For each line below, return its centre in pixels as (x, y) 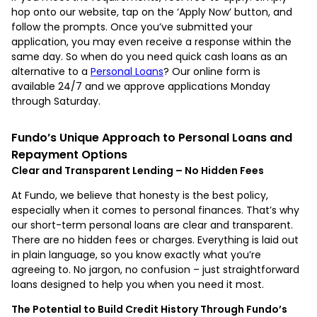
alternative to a (51, 71)
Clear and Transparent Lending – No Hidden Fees (138, 170)
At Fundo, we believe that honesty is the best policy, (140, 195)
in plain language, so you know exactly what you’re (136, 254)
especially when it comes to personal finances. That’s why (155, 210)
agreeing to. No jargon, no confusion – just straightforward (155, 269)
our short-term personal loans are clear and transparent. (152, 225)
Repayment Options (69, 154)
